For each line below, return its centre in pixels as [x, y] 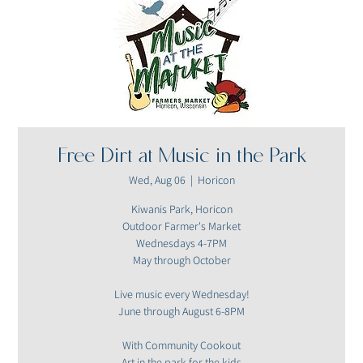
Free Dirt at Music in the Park [181, 158]
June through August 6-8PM [181, 312]
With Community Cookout [181, 346]
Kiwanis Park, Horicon [181, 209]
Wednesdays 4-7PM [181, 243]
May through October [181, 261]
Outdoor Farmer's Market [181, 226]
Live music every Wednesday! [181, 295]
